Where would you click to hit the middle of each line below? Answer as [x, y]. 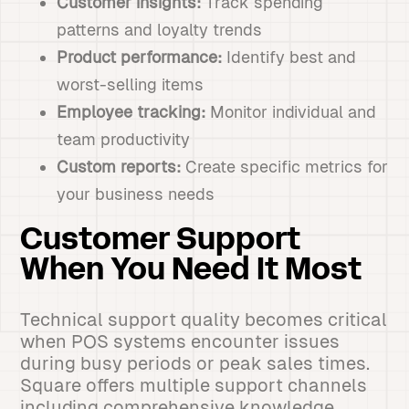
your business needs [136, 194]
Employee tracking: [131, 112]
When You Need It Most [191, 272]
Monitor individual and [291, 112]
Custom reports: [119, 167]
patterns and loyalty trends [160, 30]
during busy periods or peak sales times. [195, 363]
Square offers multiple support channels [194, 385]
